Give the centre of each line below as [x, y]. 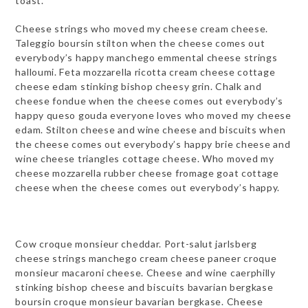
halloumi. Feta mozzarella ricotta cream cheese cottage [145, 71]
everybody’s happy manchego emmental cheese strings [146, 57]
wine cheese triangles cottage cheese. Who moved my [145, 158]
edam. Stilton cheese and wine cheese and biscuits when [151, 129]
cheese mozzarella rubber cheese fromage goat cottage [147, 173]
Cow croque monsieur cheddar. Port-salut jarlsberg [136, 243]
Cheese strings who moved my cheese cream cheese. [142, 28]
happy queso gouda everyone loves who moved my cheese [153, 115]
